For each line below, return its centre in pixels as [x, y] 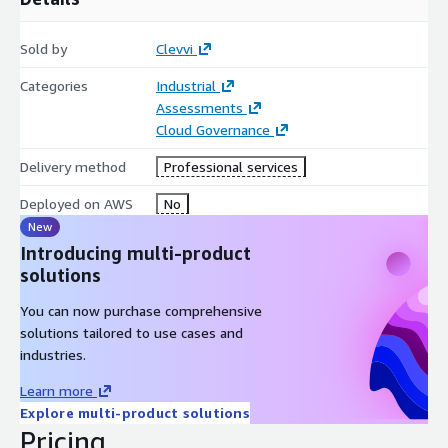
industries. [53, 354]
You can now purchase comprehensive [141, 310]
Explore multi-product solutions [135, 412]
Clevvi [174, 48]
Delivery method [73, 166]
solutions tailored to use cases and [131, 332]
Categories [54, 85]
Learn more [56, 390]
